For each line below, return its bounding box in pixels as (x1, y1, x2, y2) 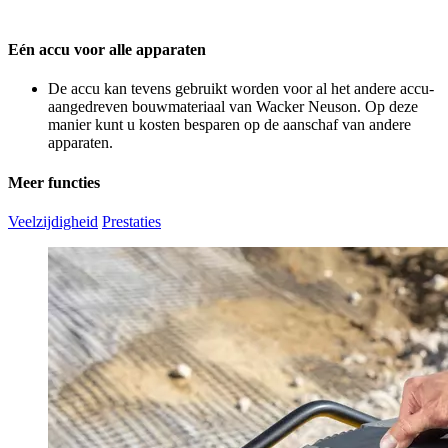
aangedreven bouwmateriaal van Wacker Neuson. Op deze (48, 98, 418, 116)
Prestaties (102, 213, 161, 230)
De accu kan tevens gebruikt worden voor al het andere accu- (48, 80, 434, 98)
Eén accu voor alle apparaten (8, 41, 206, 59)
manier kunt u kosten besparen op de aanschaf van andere (48, 116, 411, 134)
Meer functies (8, 173, 100, 191)
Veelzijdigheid (8, 213, 98, 230)
